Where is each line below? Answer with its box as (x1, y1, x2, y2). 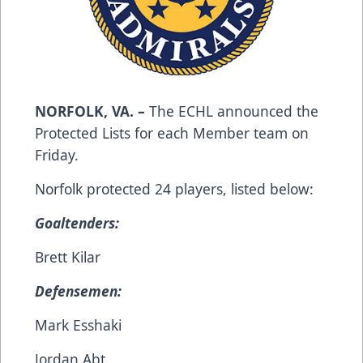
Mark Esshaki (35, 314, 122, 335)
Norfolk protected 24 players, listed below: (35, 178, 314, 199)
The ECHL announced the (145, 100, 318, 121)
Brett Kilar (35, 246, 100, 267)
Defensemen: (35, 280, 122, 301)
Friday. (35, 144, 79, 164)
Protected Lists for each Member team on (35, 122, 309, 143)
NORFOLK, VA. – (35, 100, 145, 121)
